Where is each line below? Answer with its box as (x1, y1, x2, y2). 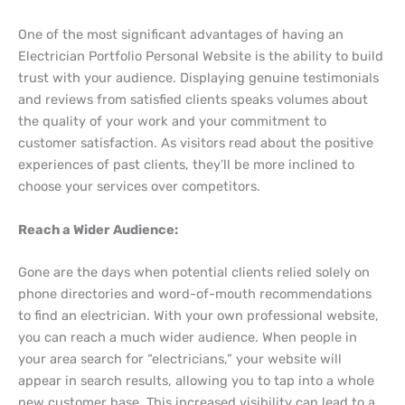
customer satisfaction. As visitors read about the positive (18, 135, 373, 152)
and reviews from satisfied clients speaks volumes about (18, 91, 368, 108)
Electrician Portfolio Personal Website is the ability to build (18, 48, 383, 65)
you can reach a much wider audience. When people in (18, 328, 357, 345)
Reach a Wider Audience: (18, 221, 178, 238)
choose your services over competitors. (18, 178, 260, 195)
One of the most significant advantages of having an (18, 26, 344, 43)
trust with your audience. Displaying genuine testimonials (18, 70, 379, 87)
